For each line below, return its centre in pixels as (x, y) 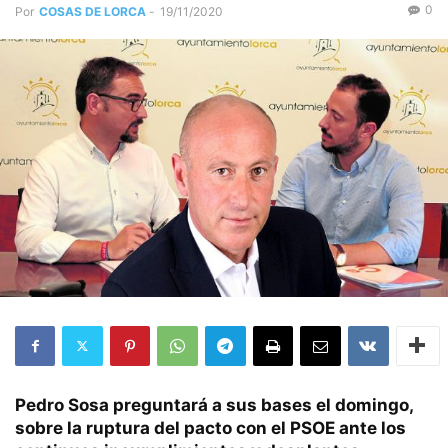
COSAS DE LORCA (92, 11)
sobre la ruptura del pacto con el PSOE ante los (210, 427)
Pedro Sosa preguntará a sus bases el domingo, (214, 404)
